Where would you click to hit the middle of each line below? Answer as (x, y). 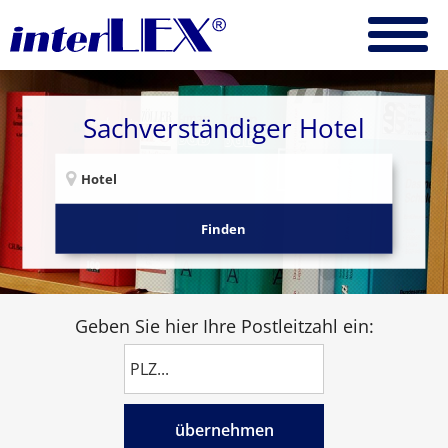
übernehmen (224, 430)
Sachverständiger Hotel (224, 128)
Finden (224, 228)
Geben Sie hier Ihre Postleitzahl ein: (224, 326)
